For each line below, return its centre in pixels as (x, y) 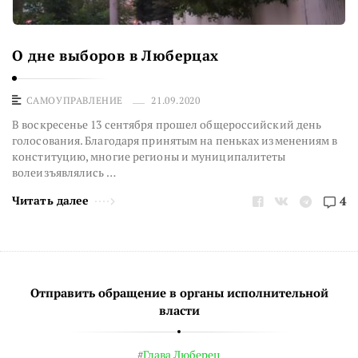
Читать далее (51, 201)
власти (179, 310)
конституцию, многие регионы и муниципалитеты (149, 157)
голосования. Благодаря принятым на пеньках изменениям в (175, 141)
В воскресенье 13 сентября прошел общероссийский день (167, 125)
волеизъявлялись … (64, 173)
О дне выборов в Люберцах (115, 56)
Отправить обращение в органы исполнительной (179, 293)
